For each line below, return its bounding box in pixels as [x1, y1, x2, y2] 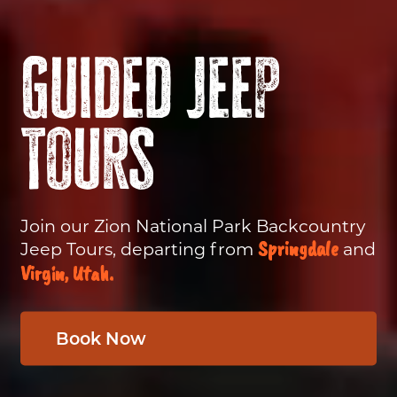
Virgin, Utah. [20, 260, 113, 287]
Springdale [258, 235, 339, 262]
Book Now [56, 326, 146, 349]
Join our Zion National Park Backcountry [20, 214, 365, 237]
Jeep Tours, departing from [20, 237, 258, 261]
